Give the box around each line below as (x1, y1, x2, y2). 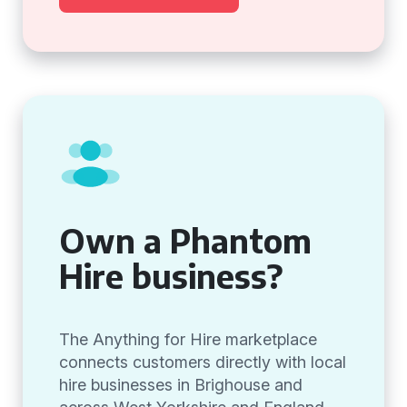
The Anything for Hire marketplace (59, 330, 317, 349)
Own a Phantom (59, 220, 312, 261)
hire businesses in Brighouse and (59, 375, 303, 394)
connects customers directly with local (59, 352, 346, 372)
